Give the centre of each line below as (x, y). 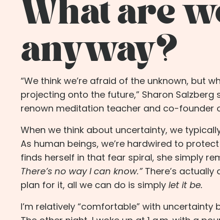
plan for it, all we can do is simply (93, 185)
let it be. (186, 185)
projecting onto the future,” (80, 95)
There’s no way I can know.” (82, 171)
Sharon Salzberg (178, 95)
